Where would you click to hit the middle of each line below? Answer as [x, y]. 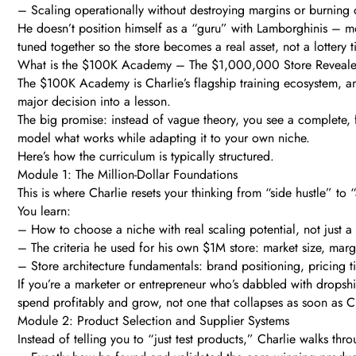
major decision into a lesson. [94, 102]
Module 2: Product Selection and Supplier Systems [153, 321]
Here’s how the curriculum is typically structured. [146, 157]
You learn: [44, 211]
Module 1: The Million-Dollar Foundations [128, 175]
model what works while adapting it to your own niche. [164, 138]
